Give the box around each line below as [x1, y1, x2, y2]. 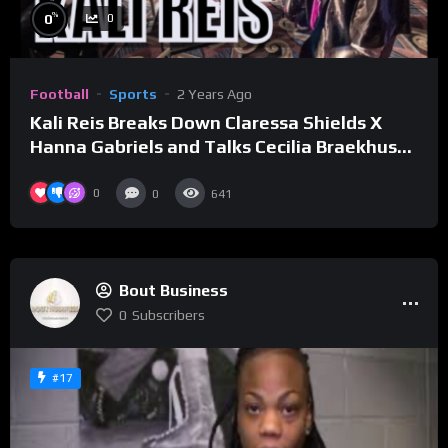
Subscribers [132, 306, 205, 323]
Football [30, 85, 89, 102]
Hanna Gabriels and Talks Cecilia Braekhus [30, 135, 397, 157]
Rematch [30, 159, 109, 181]
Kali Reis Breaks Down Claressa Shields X [30, 111, 382, 133]
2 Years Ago [177, 85, 252, 102]
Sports [109, 85, 157, 102]
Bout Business [119, 280, 228, 300]
